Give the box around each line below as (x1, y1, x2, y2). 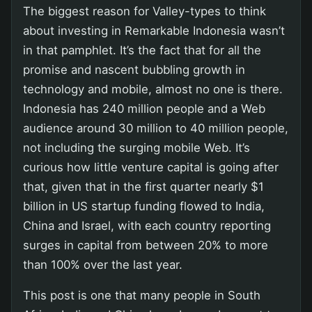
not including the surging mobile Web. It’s (23, 140, 250, 155)
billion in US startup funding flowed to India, (23, 198, 265, 213)
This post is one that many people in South (23, 288, 260, 302)
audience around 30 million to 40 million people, (23, 120, 288, 135)
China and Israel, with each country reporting (23, 218, 271, 233)
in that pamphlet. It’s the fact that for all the (23, 42, 261, 57)
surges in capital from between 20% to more (23, 237, 268, 252)
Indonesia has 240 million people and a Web (23, 101, 265, 116)
